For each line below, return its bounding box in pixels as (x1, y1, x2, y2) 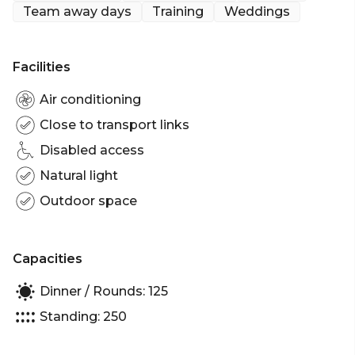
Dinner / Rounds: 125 (40, 284, 168, 300)
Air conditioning (40, 92, 141, 108)
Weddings (224, 3, 290, 19)
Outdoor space (40, 193, 137, 209)
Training (152, 3, 204, 19)
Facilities (13, 59, 71, 74)
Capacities (13, 250, 82, 266)
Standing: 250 (40, 309, 127, 325)
